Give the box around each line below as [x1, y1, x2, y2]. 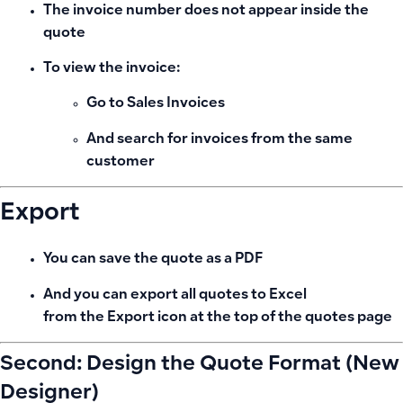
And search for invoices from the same [86, 132, 353, 147]
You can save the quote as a [43, 253, 235, 267]
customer [86, 155, 155, 169]
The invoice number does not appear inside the [43, 4, 369, 18]
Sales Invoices [127, 97, 225, 112]
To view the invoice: [43, 62, 180, 76]
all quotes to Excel [181, 288, 307, 302]
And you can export [43, 288, 181, 302]
